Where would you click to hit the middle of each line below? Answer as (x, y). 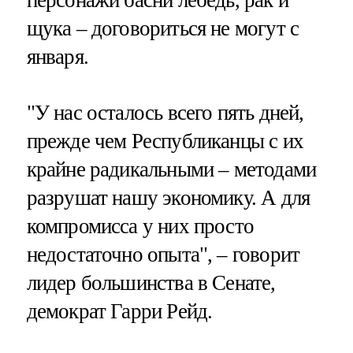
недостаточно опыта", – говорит (163, 255)
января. (57, 57)
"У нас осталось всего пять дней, (165, 113)
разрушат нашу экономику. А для (168, 198)
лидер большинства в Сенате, (151, 283)
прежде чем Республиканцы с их (165, 141)
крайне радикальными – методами (171, 170)
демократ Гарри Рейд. (119, 312)
